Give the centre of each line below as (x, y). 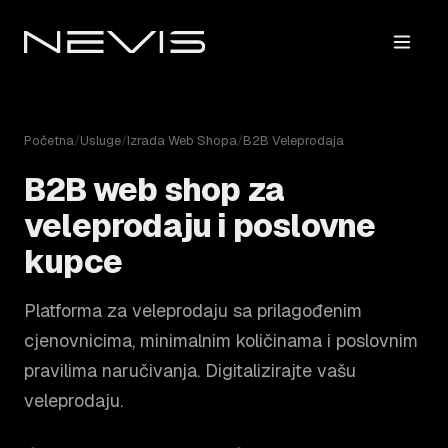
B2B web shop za (154, 189)
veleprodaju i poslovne (200, 225)
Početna (49, 140)
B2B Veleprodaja (293, 140)
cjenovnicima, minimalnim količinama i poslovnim (221, 340)
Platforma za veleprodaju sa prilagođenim (193, 310)
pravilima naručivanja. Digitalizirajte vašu (190, 370)
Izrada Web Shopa (182, 140)
